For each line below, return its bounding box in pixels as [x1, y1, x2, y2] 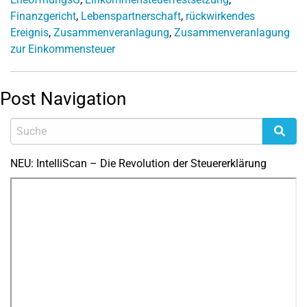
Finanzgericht [10, 10, 76, 23]
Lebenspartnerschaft [81, 10, 181, 23]
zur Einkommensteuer [10, 42, 115, 56]
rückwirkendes [186, 10, 255, 23]
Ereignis [10, 26, 49, 39]
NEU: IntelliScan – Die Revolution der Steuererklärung [10, 157, 267, 170]
